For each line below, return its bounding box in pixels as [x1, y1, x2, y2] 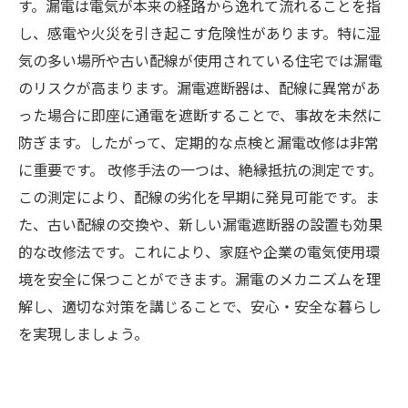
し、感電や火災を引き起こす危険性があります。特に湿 [18, 22, 381, 44]
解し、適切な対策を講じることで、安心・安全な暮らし [18, 295, 382, 317]
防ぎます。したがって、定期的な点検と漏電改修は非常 [18, 131, 379, 153]
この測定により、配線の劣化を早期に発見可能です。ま [18, 186, 380, 208]
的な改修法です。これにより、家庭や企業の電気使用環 [18, 240, 380, 262]
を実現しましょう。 [18, 322, 148, 344]
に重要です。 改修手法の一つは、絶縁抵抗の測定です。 [18, 158, 382, 180]
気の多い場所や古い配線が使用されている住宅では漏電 [18, 49, 382, 71]
